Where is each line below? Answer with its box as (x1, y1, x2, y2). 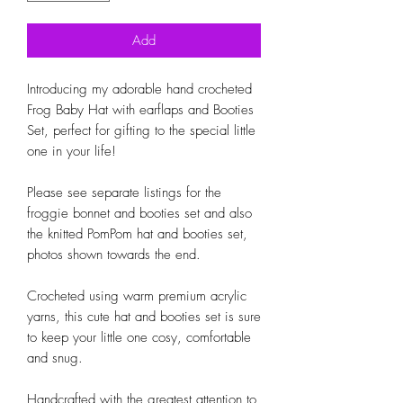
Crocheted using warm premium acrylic (27, 287, 246, 306)
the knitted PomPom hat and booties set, (27, 225, 247, 244)
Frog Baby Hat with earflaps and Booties (27, 101, 254, 120)
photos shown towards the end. (27, 246, 201, 264)
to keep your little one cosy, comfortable (27, 328, 251, 347)
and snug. (27, 349, 83, 368)
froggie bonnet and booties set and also (27, 204, 252, 223)
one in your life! (27, 142, 121, 161)
